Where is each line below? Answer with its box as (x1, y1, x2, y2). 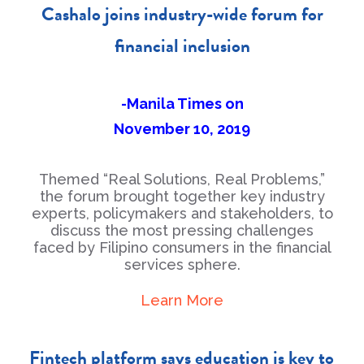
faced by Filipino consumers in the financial (32, 239, 331, 256)
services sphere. (123, 256, 240, 273)
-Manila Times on (120, 95, 244, 112)
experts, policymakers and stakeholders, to (31, 205, 333, 222)
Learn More (141, 292, 223, 309)
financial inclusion (114, 32, 250, 59)
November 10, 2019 (114, 120, 250, 137)
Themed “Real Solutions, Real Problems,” (39, 171, 325, 188)
